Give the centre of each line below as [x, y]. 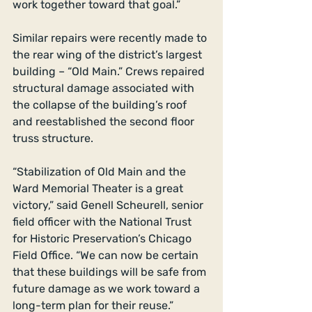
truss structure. [54, 138]
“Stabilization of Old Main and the [101, 171]
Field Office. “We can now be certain [107, 255]
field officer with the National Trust [103, 221]
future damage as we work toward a [108, 288]
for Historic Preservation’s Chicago [103, 238]
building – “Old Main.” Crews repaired [110, 71]
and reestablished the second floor [105, 121]
